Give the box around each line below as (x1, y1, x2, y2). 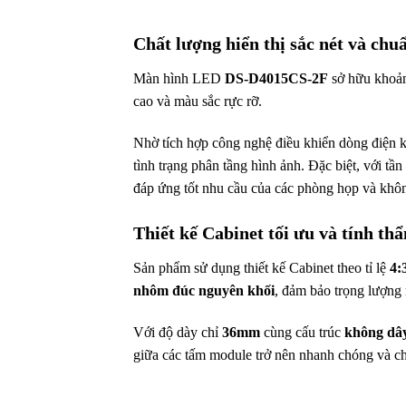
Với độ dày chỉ (133, 324, 222, 340)
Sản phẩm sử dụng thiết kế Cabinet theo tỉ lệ (133, 260, 390, 276)
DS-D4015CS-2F (225, 71, 328, 87)
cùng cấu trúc (260, 324, 344, 340)
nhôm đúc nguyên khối (133, 283, 275, 299)
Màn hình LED (133, 71, 225, 87)
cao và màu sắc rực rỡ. (133, 93, 262, 110)
